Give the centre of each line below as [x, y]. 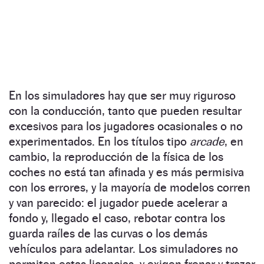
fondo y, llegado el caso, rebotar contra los [117, 218]
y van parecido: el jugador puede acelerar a [118, 202]
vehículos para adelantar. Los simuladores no [123, 248]
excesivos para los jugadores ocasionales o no [126, 126]
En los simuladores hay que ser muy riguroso [122, 95]
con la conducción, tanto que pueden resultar [125, 110]
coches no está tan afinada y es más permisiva [126, 172]
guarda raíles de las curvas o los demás [108, 233]
